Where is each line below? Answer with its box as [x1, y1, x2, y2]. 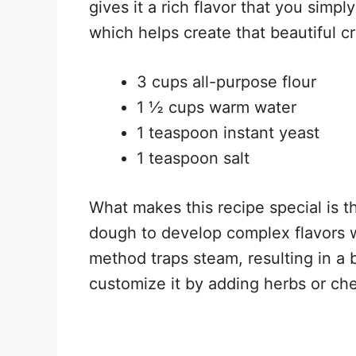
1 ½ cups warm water [137, 97, 296, 117]
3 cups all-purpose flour [137, 72, 316, 91]
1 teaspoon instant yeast [137, 122, 319, 142]
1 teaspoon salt [137, 148, 250, 168]
